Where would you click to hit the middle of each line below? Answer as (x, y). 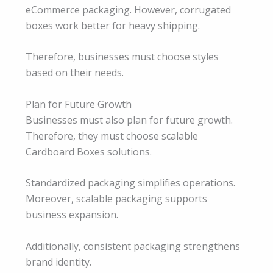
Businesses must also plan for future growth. (129, 120)
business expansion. (72, 215)
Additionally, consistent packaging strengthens (133, 246)
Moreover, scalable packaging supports (116, 199)
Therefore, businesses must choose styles (122, 57)
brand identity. (58, 262)
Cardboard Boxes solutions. (89, 151)
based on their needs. (75, 73)
